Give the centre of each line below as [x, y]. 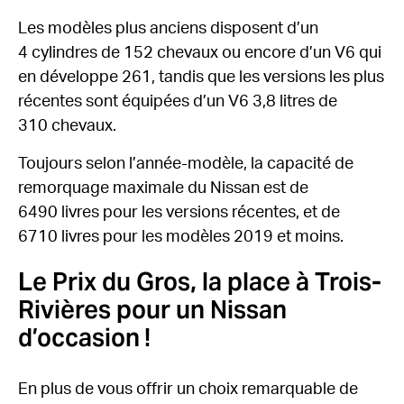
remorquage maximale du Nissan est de [163, 188]
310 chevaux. [67, 126]
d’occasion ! [84, 337]
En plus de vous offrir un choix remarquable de [188, 390]
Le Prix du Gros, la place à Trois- [200, 281]
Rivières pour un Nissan [152, 309]
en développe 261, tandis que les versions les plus [201, 78]
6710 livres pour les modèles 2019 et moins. [181, 237]
